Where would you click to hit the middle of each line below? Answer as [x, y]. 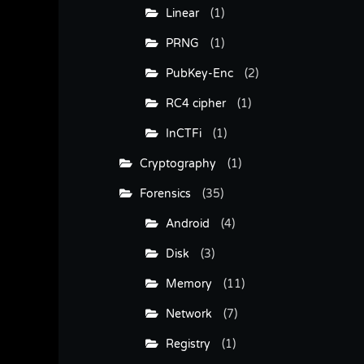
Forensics [162, 193]
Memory [185, 284]
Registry [184, 344]
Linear [179, 13]
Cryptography [174, 163]
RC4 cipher [192, 103]
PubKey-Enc [196, 73]
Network [185, 314]
